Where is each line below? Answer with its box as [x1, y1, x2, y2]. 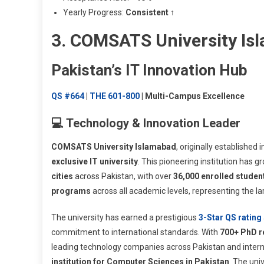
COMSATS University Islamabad [51, 141, 176, 151]
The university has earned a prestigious [51, 212, 199, 222]
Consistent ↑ [126, 7, 174, 17]
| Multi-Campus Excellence [140, 91, 245, 101]
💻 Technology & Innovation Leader [51, 115, 240, 130]
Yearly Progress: [63, 7, 126, 17]
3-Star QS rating [199, 212, 262, 222]
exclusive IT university [51, 156, 138, 166]
